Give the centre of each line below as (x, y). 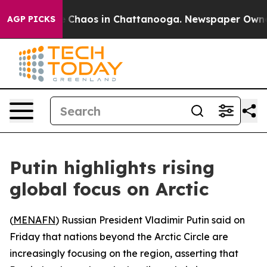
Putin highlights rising (112, 167)
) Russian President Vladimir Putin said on (150, 220)
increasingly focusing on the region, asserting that (124, 253)
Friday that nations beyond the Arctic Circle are (119, 237)
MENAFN (34, 220)
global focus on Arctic (109, 189)
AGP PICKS (31, 19)
